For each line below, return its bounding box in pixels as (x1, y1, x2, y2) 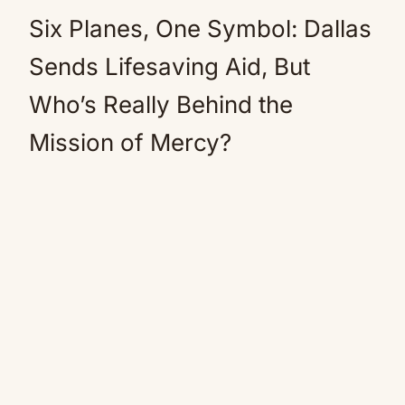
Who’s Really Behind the (29, 90, 293, 118)
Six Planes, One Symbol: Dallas (29, 14, 372, 42)
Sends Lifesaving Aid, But (29, 52, 310, 80)
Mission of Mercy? (29, 128, 231, 156)
